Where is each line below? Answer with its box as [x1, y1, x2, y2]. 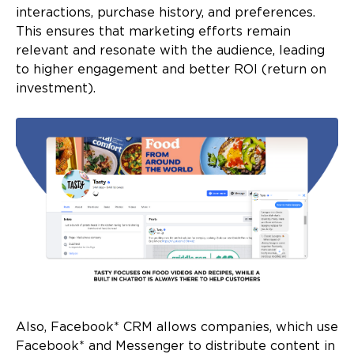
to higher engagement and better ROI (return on [16, 64, 326, 77]
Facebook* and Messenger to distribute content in [16, 340, 335, 352]
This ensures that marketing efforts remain [16, 26, 291, 39]
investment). [16, 83, 96, 96]
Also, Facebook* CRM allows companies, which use [16, 321, 338, 333]
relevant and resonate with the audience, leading [16, 45, 325, 58]
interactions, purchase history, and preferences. [16, 7, 315, 20]
